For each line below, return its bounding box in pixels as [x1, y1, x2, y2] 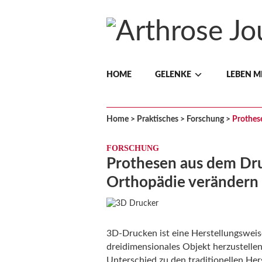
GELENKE [155, 71, 191, 79]
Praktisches [137, 115, 178, 123]
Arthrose [106, 45, 213, 73]
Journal [106, 73, 195, 101]
